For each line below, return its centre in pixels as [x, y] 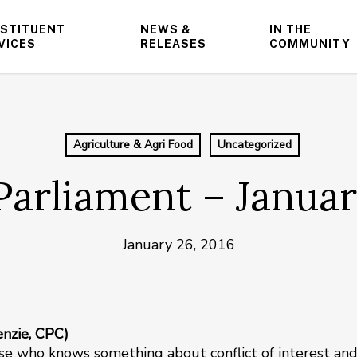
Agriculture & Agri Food [133, 145]
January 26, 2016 [178, 245]
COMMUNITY [310, 44]
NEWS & [165, 29]
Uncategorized [254, 145]
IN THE [291, 29]
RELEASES [173, 44]
